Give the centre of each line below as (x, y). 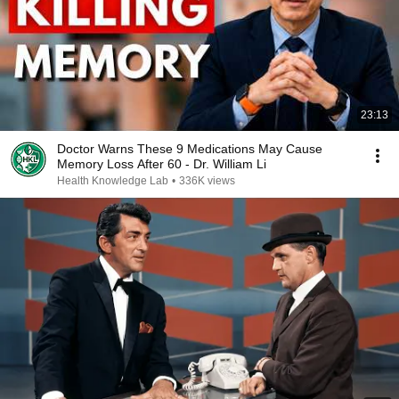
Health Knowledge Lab (113, 181)
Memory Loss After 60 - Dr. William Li (162, 164)
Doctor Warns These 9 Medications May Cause (190, 149)
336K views (207, 181)
